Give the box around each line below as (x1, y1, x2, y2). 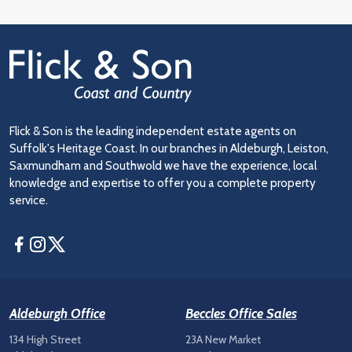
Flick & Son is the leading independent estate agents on (9, 124, 296, 139)
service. (9, 193, 48, 208)
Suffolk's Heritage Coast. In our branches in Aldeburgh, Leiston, (9, 141, 328, 156)
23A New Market (185, 332, 261, 347)
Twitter (65, 235, 104, 251)
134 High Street (9, 332, 81, 347)
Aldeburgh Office (9, 306, 105, 322)
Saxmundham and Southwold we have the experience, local (9, 159, 317, 174)
